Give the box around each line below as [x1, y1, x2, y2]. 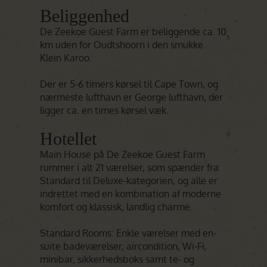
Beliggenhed [40, 6, 130, 26]
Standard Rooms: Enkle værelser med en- [40, 227, 217, 239]
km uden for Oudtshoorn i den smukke [40, 39, 204, 51]
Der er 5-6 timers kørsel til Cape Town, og [40, 78, 219, 90]
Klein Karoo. [40, 52, 92, 64]
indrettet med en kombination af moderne [40, 188, 222, 200]
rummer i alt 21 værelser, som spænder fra [40, 162, 219, 173]
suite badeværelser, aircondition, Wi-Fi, [40, 240, 207, 252]
